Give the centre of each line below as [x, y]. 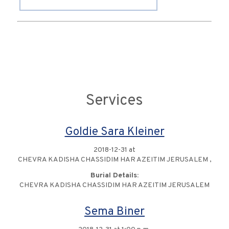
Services [114, 101]
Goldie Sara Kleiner [114, 132]
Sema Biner [114, 212]
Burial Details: [114, 176]
